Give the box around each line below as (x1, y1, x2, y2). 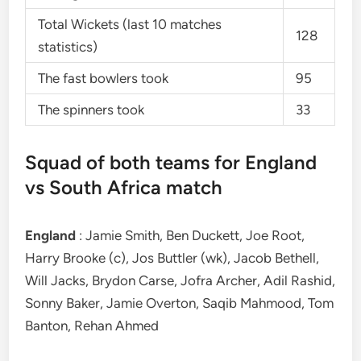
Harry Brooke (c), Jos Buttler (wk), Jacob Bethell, (25, 250, 320, 266)
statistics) (38, 39, 98, 55)
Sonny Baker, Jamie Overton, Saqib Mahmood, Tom (25, 295, 334, 311)
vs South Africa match (25, 176, 223, 199)
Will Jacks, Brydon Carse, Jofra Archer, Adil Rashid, (25, 272, 336, 288)
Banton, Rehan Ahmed (25, 317, 160, 334)
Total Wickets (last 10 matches (38, 16, 222, 32)
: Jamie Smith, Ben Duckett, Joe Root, (79, 227, 305, 243)
